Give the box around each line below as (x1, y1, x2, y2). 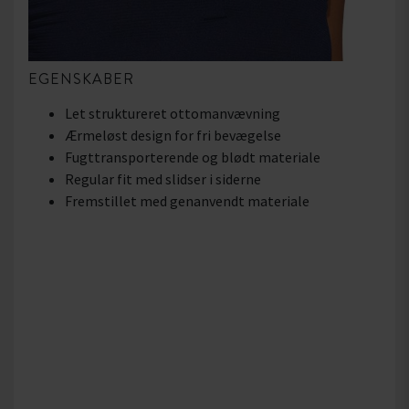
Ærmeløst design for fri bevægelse (65, 125, 281, 144)
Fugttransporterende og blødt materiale (65, 147, 320, 166)
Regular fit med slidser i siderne (65, 169, 261, 188)
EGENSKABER (28, 68, 134, 89)
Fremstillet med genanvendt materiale (65, 191, 309, 210)
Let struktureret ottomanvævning (65, 103, 280, 122)
